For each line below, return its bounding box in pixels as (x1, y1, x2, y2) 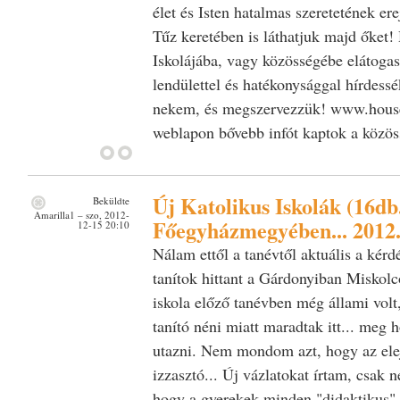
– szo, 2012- (74, 207, 129, 221)
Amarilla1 (33, 207, 75, 221)
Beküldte (89, 193, 129, 207)
